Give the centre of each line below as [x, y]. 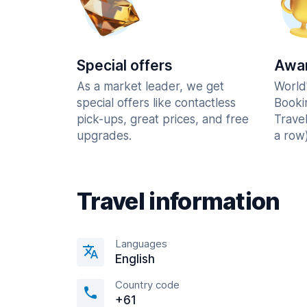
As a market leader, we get [150, 86]
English [135, 259]
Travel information [179, 201]
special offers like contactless [156, 103]
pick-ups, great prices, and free [163, 119]
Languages [141, 244]
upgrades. [104, 136]
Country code [147, 285]
